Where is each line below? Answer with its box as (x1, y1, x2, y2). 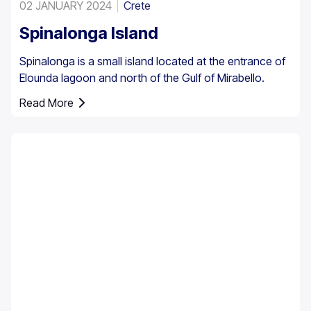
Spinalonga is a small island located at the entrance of (19, 54, 285, 69)
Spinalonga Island (19, 23, 158, 44)
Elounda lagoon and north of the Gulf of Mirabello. (19, 71, 264, 85)
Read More (19, 96, 74, 110)
